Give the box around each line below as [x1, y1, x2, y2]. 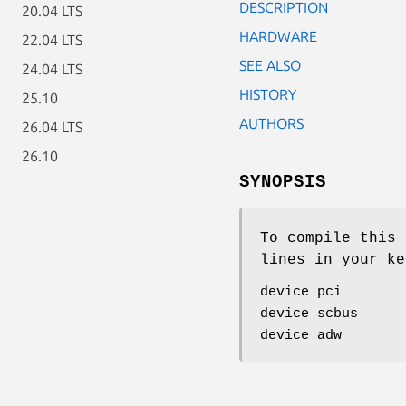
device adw [260, 327, 342, 343]
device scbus [260, 305, 358, 322]
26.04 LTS [22, 119, 82, 135]
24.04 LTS [22, 61, 82, 77]
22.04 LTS [22, 32, 82, 48]
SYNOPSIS [239, 171, 326, 192]
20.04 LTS [22, 3, 82, 19]
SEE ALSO [239, 56, 301, 73]
